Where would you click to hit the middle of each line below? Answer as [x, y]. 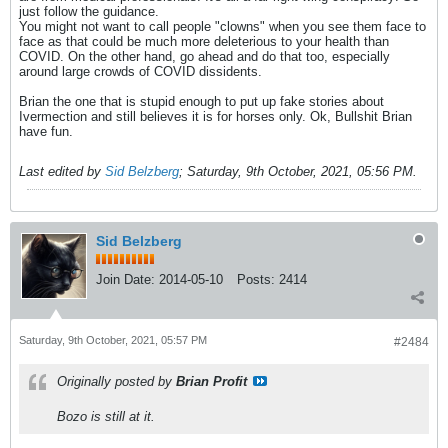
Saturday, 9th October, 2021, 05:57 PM [113, 340]
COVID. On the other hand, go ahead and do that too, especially [204, 56]
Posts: [256, 279]
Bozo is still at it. [106, 416]
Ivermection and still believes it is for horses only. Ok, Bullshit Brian [215, 116]
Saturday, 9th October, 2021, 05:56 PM [300, 171]
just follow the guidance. [89, 11]
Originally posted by [116, 381]
